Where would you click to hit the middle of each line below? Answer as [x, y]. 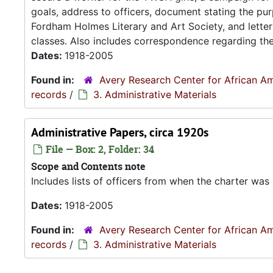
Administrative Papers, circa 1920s [120, 132]
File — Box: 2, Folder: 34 [99, 149]
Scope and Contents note [88, 166]
